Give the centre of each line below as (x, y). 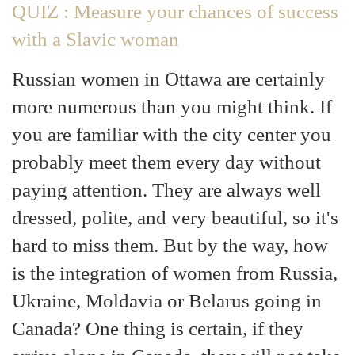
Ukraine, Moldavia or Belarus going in (167, 300)
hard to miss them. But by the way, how (170, 244)
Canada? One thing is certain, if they (158, 328)
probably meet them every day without (166, 161)
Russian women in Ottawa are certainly (168, 78)
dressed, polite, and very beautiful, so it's (175, 217)
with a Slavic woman (95, 38)
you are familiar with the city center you (172, 134)
